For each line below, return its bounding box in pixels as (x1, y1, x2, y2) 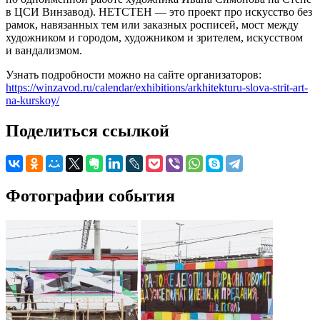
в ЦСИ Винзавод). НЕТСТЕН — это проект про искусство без (6, 6, 312, 19)
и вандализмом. (6, 44, 82, 57)
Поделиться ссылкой (6, 121, 169, 141)
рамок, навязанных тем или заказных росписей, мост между (6, 19, 299, 31)
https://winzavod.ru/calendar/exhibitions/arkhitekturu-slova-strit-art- (6, 81, 308, 94)
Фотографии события (6, 186, 175, 206)
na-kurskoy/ (6, 94, 59, 107)
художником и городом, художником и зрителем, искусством (6, 31, 303, 44)
